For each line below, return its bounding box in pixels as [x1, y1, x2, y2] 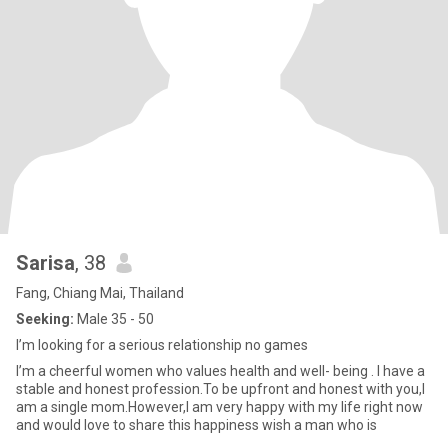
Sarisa [16, 251, 75, 275]
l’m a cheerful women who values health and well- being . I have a [16, 363, 425, 379]
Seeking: [16, 311, 74, 327]
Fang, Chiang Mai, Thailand [16, 285, 184, 301]
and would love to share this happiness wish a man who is [16, 417, 377, 433]
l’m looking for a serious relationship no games [16, 337, 308, 353]
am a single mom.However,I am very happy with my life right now [16, 399, 423, 415]
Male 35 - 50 [74, 311, 154, 327]
